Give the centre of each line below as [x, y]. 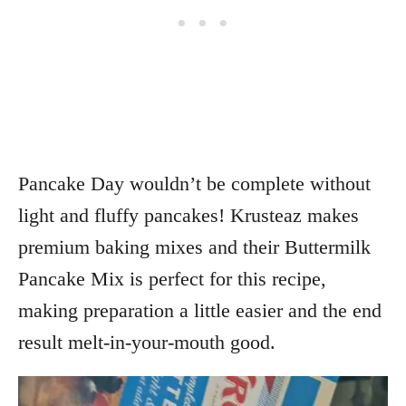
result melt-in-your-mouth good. [147, 342]
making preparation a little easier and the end [200, 310]
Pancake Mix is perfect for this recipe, [172, 278]
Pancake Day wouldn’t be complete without [194, 183]
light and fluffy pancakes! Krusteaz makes [188, 215]
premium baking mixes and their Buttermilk [194, 246]
